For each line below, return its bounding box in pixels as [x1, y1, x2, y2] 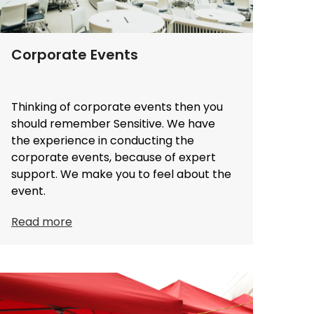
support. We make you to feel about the [11, 165, 231, 182]
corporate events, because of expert [11, 149, 216, 165]
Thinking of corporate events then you [11, 98, 223, 115]
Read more [11, 213, 72, 230]
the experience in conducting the [11, 132, 194, 149]
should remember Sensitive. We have [11, 115, 215, 132]
